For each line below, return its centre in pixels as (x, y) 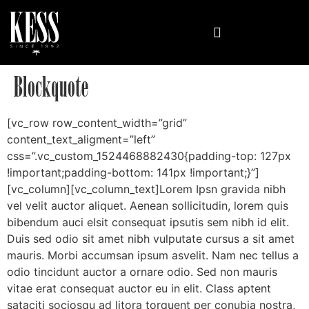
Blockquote (51, 87)
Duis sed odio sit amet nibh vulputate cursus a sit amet (151, 239)
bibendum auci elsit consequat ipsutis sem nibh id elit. (148, 222)
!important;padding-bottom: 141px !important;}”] (133, 173)
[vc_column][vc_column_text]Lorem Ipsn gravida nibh (146, 189)
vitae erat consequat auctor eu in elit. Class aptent (139, 289)
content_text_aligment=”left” (81, 140)
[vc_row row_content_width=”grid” (97, 123)
